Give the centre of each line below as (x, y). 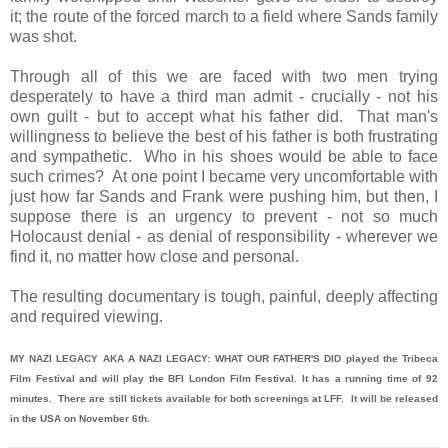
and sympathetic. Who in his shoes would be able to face (224, 156)
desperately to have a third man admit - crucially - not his (224, 96)
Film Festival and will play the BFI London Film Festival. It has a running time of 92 (224, 378)
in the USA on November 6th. (80, 418)
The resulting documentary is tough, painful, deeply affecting (224, 296)
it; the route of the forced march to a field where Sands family (224, 16)
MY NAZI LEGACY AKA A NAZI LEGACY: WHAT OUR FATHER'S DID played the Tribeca (224, 358)
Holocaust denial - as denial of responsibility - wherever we (224, 236)
